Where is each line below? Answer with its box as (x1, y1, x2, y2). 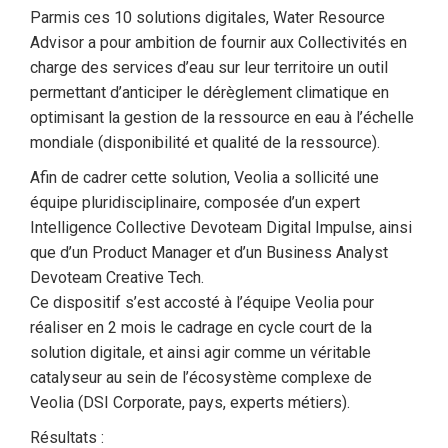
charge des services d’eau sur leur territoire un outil (30, 58, 388, 77)
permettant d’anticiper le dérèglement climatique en (30, 83, 389, 102)
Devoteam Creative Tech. (30, 268, 204, 287)
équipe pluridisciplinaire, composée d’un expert (30, 193, 360, 212)
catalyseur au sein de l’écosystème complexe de (30, 368, 372, 387)
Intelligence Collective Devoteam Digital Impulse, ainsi (30, 218, 412, 237)
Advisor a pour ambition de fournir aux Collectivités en (30, 33, 407, 52)
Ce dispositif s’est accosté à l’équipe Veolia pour (30, 293, 374, 312)
